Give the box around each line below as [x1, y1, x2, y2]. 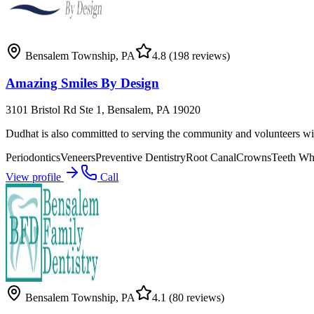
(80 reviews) [166, 292, 224, 304]
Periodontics [6, 151, 60, 164]
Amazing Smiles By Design [6, 75, 159, 90]
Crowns [236, 151, 271, 164]
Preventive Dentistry [95, 151, 186, 164]
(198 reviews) [166, 49, 230, 62]
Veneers [60, 151, 95, 164]
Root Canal [186, 151, 236, 164]
